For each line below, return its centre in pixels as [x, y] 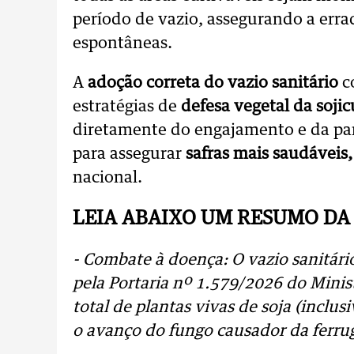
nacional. [107, 178]
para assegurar [129, 154]
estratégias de [127, 107]
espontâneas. [122, 43]
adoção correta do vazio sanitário [213, 83]
